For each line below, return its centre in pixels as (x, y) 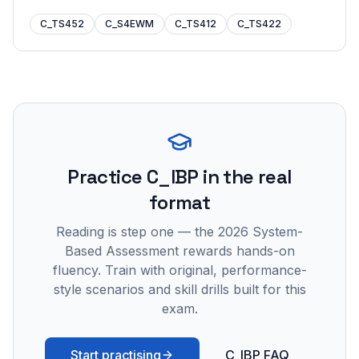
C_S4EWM (129, 24)
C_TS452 (62, 24)
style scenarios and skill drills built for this (179, 289)
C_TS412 (196, 24)
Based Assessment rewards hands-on (179, 251)
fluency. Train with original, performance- (179, 270)
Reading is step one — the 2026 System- (179, 232)
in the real (245, 177)
